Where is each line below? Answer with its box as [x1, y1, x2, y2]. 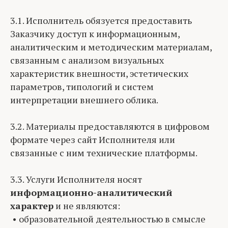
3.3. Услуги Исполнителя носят [10, 173, 142, 185]
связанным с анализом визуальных [10, 54, 164, 66]
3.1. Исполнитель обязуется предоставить [10, 14, 192, 26]
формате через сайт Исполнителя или [10, 133, 175, 146]
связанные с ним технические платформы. [10, 147, 197, 159]
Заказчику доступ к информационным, [10, 27, 180, 40]
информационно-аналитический [10, 186, 173, 198]
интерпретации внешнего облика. [10, 94, 158, 106]
